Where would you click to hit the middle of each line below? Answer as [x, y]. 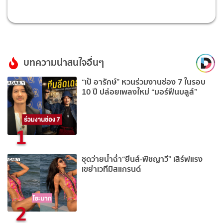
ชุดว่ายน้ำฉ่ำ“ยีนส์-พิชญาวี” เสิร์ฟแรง [142, 159]
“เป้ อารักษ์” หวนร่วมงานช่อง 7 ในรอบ [144, 81]
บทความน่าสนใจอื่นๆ [64, 63]
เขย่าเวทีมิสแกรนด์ [111, 168]
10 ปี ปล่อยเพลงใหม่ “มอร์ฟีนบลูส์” [140, 91]
